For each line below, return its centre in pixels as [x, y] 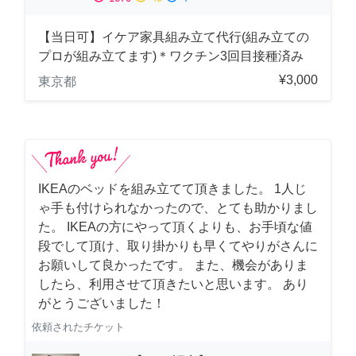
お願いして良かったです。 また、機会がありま [173, 265]
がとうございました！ [102, 303]
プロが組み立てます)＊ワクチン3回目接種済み [171, 56]
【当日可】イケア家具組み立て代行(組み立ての [174, 37]
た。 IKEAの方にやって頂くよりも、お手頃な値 [175, 226]
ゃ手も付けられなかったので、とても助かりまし [178, 207]
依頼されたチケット [78, 327]
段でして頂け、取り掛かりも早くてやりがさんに [178, 246]
